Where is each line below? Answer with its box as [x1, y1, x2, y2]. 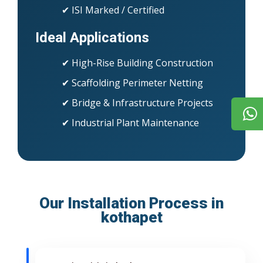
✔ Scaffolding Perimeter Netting [62, 76, 203, 90]
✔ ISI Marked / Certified [62, 4, 164, 17]
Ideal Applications [35, 29, 149, 46]
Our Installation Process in [39, 194, 224, 213]
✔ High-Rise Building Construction [62, 56, 213, 70]
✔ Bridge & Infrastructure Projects [62, 96, 213, 110]
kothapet [100, 208, 163, 227]
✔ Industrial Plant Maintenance [62, 116, 199, 130]
